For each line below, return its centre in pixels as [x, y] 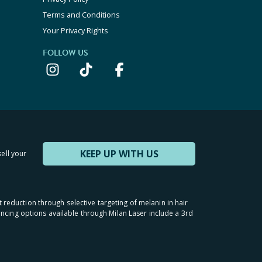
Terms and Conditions [81, 15]
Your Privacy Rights [75, 30]
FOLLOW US [65, 53]
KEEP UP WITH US [119, 154]
